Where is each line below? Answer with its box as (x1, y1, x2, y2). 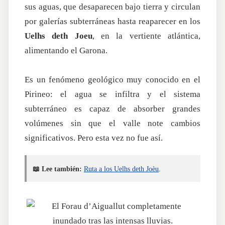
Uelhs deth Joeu (25, 31, 92, 41)
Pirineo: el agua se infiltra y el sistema (25, 89, 200, 99)
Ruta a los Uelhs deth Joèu (84, 165, 159, 173)
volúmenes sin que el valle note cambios (25, 119, 200, 129)
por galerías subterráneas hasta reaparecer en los (25, 17, 200, 27)
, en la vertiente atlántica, (92, 31, 201, 41)
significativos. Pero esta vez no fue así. (25, 133, 163, 143)
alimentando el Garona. (25, 46, 107, 56)
